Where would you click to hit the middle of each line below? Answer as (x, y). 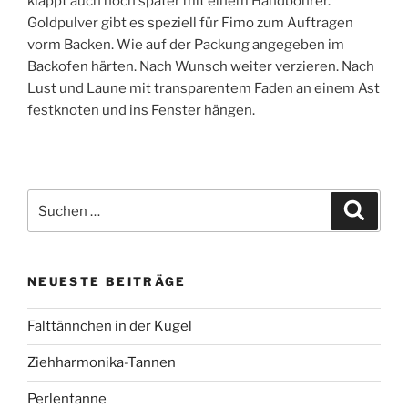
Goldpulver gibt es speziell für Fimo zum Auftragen (190, 23)
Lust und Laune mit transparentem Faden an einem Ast (204, 89)
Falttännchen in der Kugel (110, 326)
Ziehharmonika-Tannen (102, 363)
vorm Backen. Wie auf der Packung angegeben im (186, 45)
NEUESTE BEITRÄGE (107, 282)
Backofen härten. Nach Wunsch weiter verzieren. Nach (201, 67)
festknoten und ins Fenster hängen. (141, 111)
